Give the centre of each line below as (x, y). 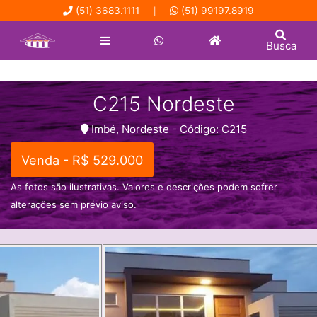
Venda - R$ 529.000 (82, 160)
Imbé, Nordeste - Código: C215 (168, 129)
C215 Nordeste (164, 104)
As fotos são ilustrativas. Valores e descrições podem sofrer (144, 186)
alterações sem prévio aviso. (74, 204)
